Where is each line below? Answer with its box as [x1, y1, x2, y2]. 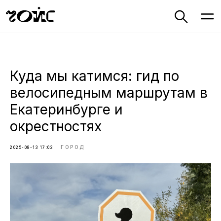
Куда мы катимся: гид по [10, 68, 179, 84]
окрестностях [10, 118, 102, 135]
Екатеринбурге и [10, 101, 123, 118]
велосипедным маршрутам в [10, 84, 208, 101]
